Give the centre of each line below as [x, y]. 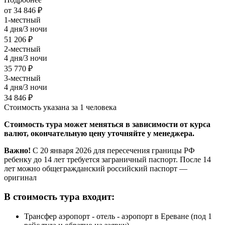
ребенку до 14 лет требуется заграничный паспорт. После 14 [107, 159]
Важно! [17, 150]
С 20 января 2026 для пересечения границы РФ [113, 150]
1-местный [22, 20]
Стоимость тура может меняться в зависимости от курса [107, 124]
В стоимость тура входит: [59, 197]
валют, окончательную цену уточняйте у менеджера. [99, 133]
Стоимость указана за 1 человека [60, 107]
